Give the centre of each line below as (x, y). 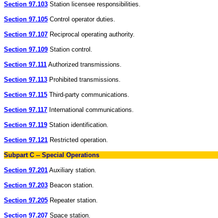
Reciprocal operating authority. (91, 34)
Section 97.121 (26, 140)
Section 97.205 (26, 200)
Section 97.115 (26, 95)
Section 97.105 (26, 19)
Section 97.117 (26, 110)
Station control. (70, 49)
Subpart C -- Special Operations (52, 155)
